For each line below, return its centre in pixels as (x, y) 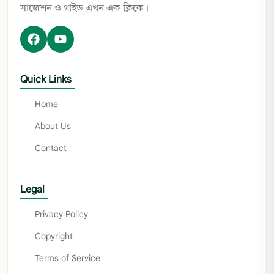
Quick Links (46, 80)
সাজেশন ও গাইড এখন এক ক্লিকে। (84, 8)
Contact (51, 148)
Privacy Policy (61, 214)
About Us (53, 126)
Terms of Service (68, 258)
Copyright (54, 236)
